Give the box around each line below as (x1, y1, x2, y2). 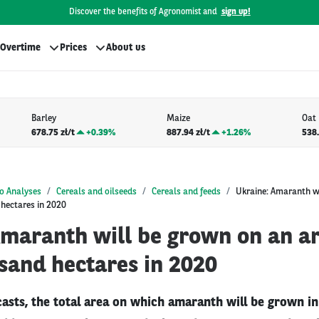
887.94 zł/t (166, 127, 210, 137)
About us (106, 43, 145, 53)
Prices (60, 43, 87, 53)
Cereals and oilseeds (56, 187, 137, 197)
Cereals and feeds (152, 187, 221, 197)
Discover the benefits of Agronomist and (68, 8, 217, 16)
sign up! (221, 8, 251, 16)
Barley (31, 114, 56, 124)
